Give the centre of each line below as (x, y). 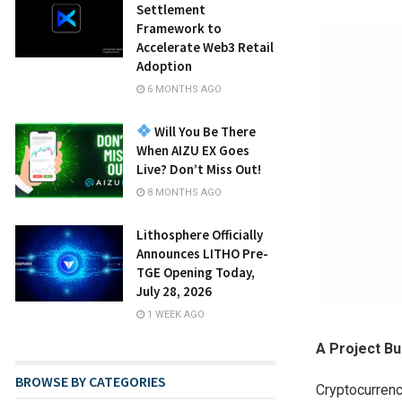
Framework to (179, 28)
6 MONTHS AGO (183, 89)
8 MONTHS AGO (183, 192)
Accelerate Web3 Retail (205, 47)
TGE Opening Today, (196, 272)
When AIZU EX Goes (193, 150)
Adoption (164, 66)
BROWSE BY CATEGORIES (91, 381)
